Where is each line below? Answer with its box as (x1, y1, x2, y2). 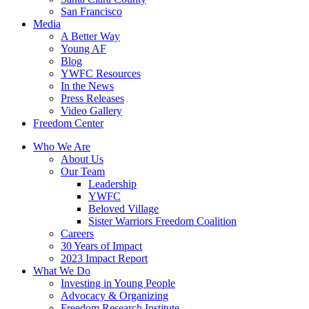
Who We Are (33, 141, 90, 152)
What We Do (33, 265, 90, 277)
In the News (61, 80, 114, 92)
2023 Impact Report (61, 252, 148, 264)
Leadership (88, 178, 137, 190)
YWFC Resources (61, 68, 141, 79)
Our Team (61, 166, 105, 177)
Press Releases (61, 92, 124, 104)
